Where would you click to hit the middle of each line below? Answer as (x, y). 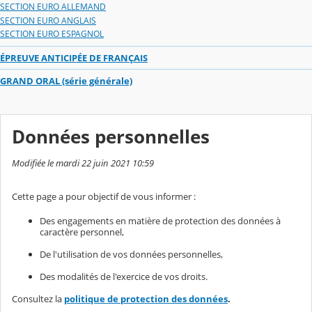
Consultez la (38, 299)
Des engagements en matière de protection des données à (160, 221)
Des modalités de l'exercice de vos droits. (124, 277)
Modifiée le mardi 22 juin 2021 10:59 (83, 163)
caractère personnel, (82, 232)
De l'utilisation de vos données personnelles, (131, 255)
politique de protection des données (146, 299)
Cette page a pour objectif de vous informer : (104, 197)
